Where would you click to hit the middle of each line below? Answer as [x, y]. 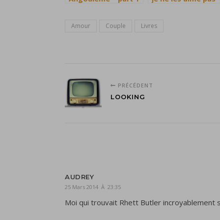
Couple [116, 26]
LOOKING [128, 97]
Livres [149, 26]
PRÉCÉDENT [135, 85]
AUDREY [79, 177]
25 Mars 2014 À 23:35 [93, 187]
